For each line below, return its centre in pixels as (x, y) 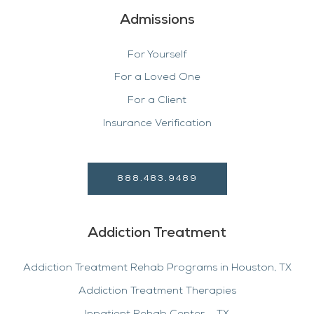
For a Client (157, 101)
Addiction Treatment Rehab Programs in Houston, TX (157, 268)
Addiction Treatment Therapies (157, 292)
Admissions (157, 20)
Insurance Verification (157, 123)
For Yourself (157, 55)
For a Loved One (157, 78)
